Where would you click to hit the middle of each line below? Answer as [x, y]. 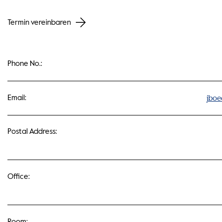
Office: [19, 177]
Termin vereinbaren [39, 22]
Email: [17, 98]
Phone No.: [25, 63]
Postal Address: [32, 132]
